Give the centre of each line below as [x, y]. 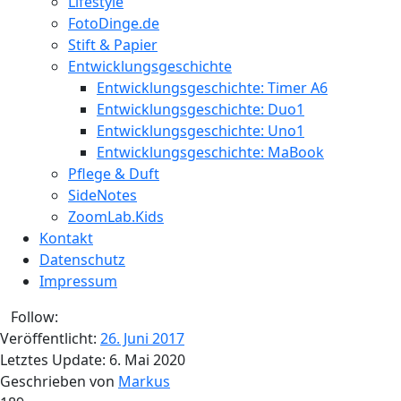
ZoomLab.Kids [116, 217]
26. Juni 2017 [142, 338]
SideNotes [102, 195]
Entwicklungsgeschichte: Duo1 [200, 109]
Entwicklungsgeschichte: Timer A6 [212, 88]
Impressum [78, 281]
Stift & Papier [113, 45]
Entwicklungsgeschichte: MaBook [210, 152]
